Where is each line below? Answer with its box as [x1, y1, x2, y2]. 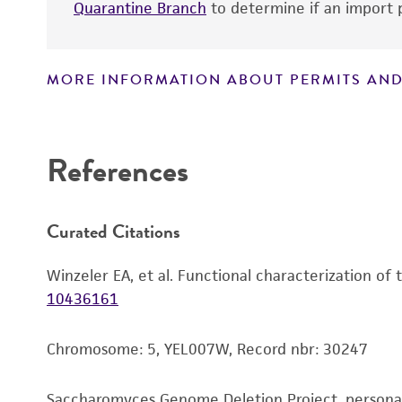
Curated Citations [47, 216, 180, 245]
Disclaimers [65, 104, 148, 124]
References [47, 146, 188, 194]
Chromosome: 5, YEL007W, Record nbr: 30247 [47, 338, 368, 359]
